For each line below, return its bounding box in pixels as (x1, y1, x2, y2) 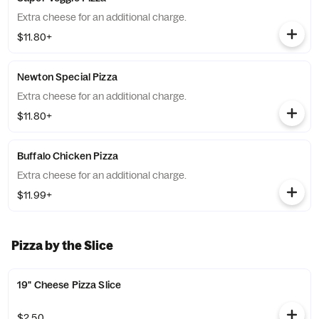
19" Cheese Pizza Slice (17, 278, 122, 291)
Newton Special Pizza (17, 70, 117, 83)
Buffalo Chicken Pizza (17, 150, 118, 162)
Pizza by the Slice (11, 238, 113, 253)
